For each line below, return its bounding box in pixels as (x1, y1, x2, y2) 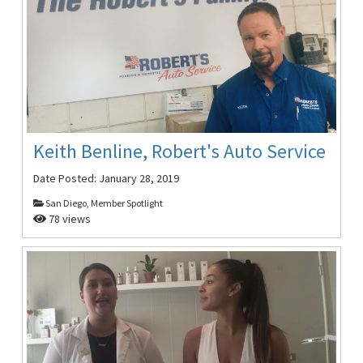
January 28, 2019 (99, 171, 180, 186)
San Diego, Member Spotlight (44, 197, 164, 210)
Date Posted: (33, 171, 100, 186)
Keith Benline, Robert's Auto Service (33, 139, 327, 164)
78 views (46, 211, 92, 227)
